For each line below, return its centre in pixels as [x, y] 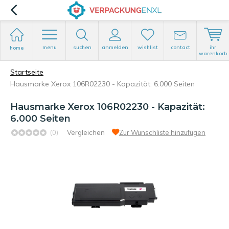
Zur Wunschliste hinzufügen [162, 132]
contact [180, 47]
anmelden [115, 47]
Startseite [27, 72]
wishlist [147, 47]
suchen [82, 47]
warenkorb [213, 53]
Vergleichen [86, 132]
